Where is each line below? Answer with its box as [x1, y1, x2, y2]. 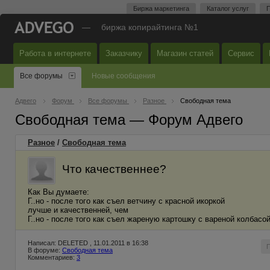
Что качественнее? [62, 162, 166, 175]
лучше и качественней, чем [28, 206, 128, 215]
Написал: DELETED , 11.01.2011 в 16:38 [28, 239, 148, 246]
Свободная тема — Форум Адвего [15, 111, 243, 128]
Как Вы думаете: [28, 187, 89, 196]
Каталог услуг [207, 5, 249, 12]
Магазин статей [157, 49, 213, 58]
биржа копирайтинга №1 [101, 22, 198, 32]
